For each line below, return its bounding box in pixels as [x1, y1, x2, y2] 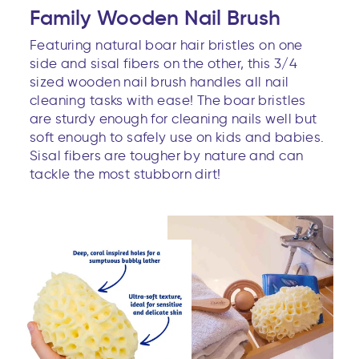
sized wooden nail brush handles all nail [30, 73, 289, 90]
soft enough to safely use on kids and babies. [30, 128, 325, 145]
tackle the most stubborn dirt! [30, 165, 221, 182]
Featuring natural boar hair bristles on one [30, 36, 303, 53]
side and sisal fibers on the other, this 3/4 [30, 54, 298, 71]
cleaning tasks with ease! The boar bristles [30, 91, 306, 108]
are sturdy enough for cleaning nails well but [30, 110, 317, 127]
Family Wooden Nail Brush [30, 4, 280, 30]
